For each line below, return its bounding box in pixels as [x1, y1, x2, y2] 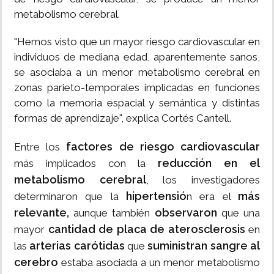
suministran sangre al [147, 239, 261, 253]
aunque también [69, 207, 155, 220]
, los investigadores [146, 174, 261, 187]
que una [217, 207, 261, 220]
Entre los [14, 141, 67, 154]
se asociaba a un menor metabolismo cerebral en [14, 66, 260, 79]
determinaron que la [14, 190, 126, 203]
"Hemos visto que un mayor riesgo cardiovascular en [14, 35, 260, 48]
